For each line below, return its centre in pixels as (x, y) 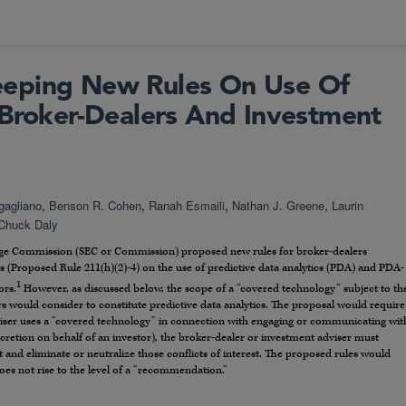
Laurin (348, 205)
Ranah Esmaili (187, 205)
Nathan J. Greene (278, 205)
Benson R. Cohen (95, 205)
